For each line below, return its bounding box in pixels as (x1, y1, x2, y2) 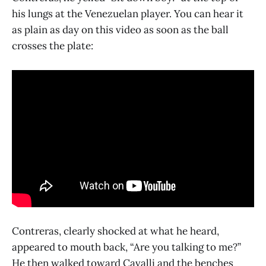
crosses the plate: (12, 39, 93, 53)
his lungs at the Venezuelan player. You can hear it (12, 7, 243, 21)
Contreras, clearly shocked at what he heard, (12, 224, 219, 237)
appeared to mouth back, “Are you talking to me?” (12, 240, 241, 254)
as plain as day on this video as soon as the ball (12, 23, 229, 37)
